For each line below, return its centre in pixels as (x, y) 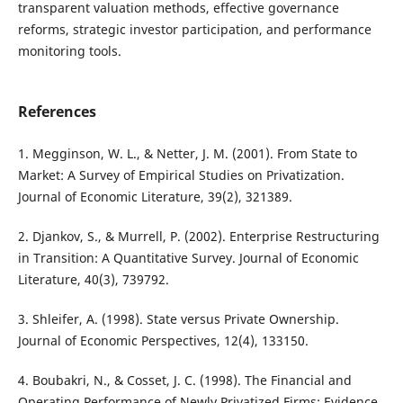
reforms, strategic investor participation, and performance (194, 29)
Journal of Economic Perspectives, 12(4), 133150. (163, 341)
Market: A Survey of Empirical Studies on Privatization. (181, 175)
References (57, 112)
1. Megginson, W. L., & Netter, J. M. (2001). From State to (187, 154)
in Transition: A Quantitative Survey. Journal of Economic (188, 258)
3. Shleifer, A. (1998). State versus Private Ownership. (178, 319)
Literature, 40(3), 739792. (93, 280)
